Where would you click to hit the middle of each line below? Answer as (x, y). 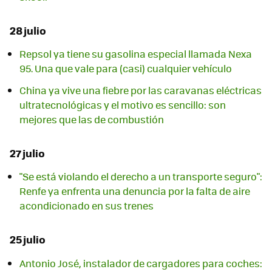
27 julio (27, 153)
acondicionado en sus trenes (87, 206)
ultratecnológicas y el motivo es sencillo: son (123, 105)
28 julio (28, 30)
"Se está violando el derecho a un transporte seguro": (141, 177)
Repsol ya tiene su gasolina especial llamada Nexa (136, 54)
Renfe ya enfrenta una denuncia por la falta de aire (135, 191)
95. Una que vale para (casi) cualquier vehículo (126, 69)
